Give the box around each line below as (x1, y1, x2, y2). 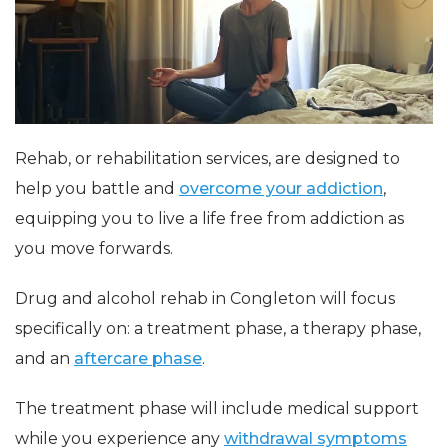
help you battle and (15, 178, 179, 198)
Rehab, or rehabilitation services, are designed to (15, 148, 400, 168)
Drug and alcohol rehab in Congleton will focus (15, 288, 395, 308)
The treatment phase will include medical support (15, 398, 419, 418)
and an (15, 348, 74, 368)
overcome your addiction (179, 178, 383, 198)
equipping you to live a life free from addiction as (15, 208, 404, 228)
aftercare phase (74, 348, 202, 368)
